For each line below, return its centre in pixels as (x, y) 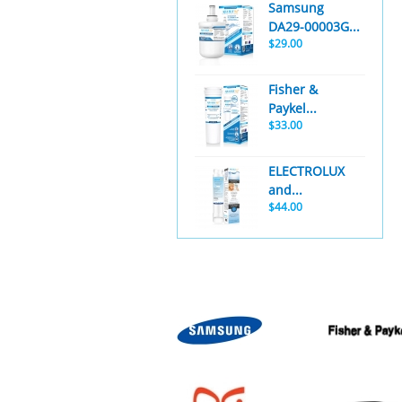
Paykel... (293, 108)
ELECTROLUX (306, 171)
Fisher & (293, 89)
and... (285, 190)
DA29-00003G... (314, 26)
